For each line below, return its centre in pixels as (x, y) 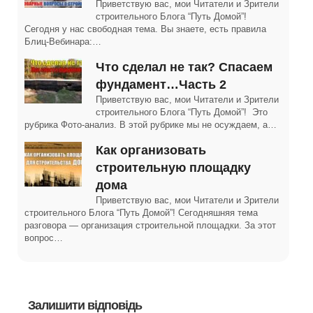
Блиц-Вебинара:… (63, 42)
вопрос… (44, 238)
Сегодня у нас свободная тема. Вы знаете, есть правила (145, 29)
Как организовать (151, 150)
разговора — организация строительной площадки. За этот (150, 225)
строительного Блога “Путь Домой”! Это (182, 112)
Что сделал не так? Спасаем (184, 67)
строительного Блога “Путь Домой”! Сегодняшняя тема (141, 213)
